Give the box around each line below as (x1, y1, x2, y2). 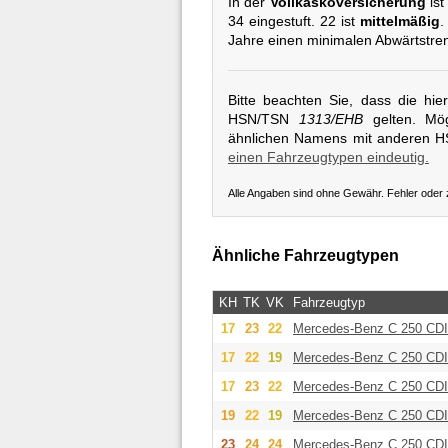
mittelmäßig (359, 13, 440, 30)
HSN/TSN (228, 110, 299, 127)
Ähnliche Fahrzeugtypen (212, 247, 399, 265)
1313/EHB (298, 110, 363, 127)
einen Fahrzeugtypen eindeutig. (228, 148, 429, 165)
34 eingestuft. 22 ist (228, 13, 360, 30)
